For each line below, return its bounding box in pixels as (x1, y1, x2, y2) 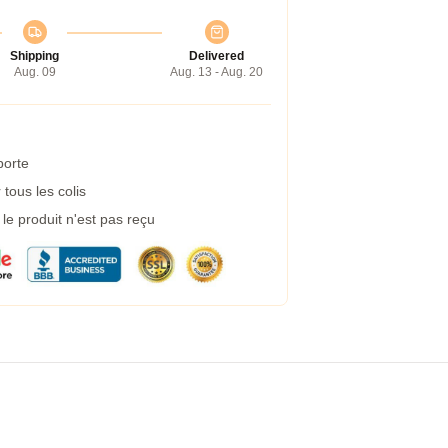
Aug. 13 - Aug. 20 (170, 65, 263, 79)
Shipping (10, 49, 59, 63)
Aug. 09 (13, 65, 56, 79)
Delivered (189, 49, 244, 63)
